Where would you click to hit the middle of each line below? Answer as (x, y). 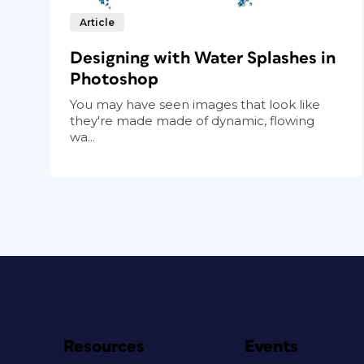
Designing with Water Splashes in (203, 58)
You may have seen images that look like (195, 104)
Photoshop (114, 79)
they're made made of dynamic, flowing (192, 120)
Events (272, 346)
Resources (104, 346)
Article (97, 22)
